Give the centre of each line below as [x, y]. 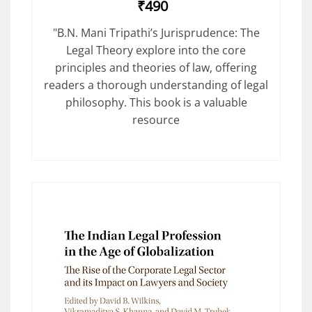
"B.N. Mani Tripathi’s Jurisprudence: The [156, 32]
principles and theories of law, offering [156, 67]
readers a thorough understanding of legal [156, 85]
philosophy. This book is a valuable [156, 102]
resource [156, 119]
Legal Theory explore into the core [156, 50]
